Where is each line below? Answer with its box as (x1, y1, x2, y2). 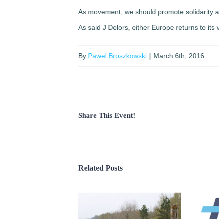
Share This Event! (78, 111, 135, 120)
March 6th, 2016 (153, 52, 204, 60)
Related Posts (78, 164, 123, 173)
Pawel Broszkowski (88, 52, 147, 60)
